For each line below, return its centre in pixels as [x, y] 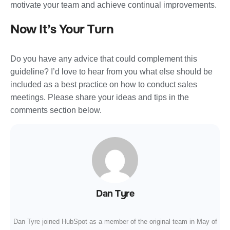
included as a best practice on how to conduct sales [104, 84]
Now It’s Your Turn [62, 29]
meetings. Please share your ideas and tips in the [100, 97]
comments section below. [56, 110]
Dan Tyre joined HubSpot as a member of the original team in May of [115, 221]
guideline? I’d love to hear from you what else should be [111, 71]
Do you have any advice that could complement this [104, 59]
